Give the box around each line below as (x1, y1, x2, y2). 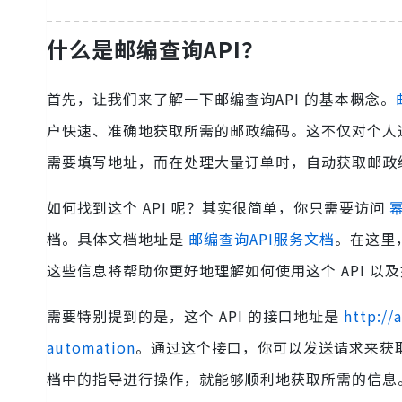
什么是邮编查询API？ (47, 33, 264, 65)
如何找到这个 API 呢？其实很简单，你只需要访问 (47, 197, 389, 219)
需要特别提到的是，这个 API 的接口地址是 (47, 305, 344, 328)
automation (47, 336, 135, 359)
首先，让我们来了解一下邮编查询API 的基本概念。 (47, 88, 396, 110)
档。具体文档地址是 (47, 228, 188, 250)
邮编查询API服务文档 (188, 228, 335, 250)
